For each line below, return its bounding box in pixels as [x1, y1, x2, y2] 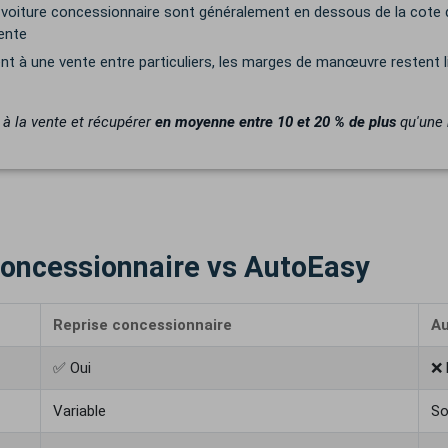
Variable [53, 402, 106, 420]
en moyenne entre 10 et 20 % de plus [155, 113, 396, 131]
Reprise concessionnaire [53, 316, 232, 334]
